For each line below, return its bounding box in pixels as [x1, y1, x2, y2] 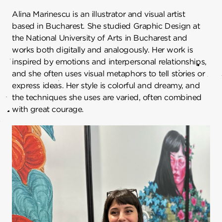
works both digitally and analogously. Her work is [12, 45, 193, 55]
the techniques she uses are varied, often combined [12, 92, 202, 102]
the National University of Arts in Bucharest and [12, 33, 187, 43]
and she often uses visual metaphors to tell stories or [12, 68, 205, 78]
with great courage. [12, 104, 84, 114]
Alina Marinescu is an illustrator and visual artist [12, 9, 185, 19]
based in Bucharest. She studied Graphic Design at [12, 21, 200, 31]
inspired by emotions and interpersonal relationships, [12, 56, 207, 66]
